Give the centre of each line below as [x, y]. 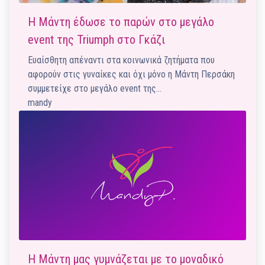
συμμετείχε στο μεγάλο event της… [95, 88]
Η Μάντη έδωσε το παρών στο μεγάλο [121, 22]
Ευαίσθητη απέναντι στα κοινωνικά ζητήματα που [121, 60]
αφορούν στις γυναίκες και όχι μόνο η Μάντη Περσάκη [131, 74]
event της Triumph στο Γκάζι [96, 40]
